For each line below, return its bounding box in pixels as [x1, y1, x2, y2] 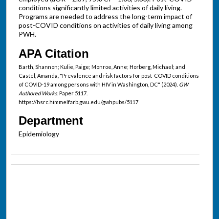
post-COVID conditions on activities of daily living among [18, 21, 193, 30]
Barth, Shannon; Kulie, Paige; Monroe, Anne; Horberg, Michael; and [18, 63, 185, 70]
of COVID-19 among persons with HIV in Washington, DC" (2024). [18, 81, 179, 88]
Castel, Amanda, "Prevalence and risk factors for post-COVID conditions [18, 72, 199, 79]
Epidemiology [18, 129, 59, 138]
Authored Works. [18, 89, 58, 96]
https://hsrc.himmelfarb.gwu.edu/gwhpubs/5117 [18, 98, 138, 105]
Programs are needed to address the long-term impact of [18, 12, 192, 21]
